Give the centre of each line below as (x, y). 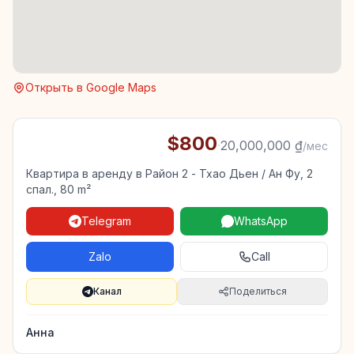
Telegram (106, 221)
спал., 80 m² (58, 190)
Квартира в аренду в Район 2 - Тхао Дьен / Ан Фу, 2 (169, 174)
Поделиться (258, 292)
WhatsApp (260, 221)
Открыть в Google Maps (91, 88)
